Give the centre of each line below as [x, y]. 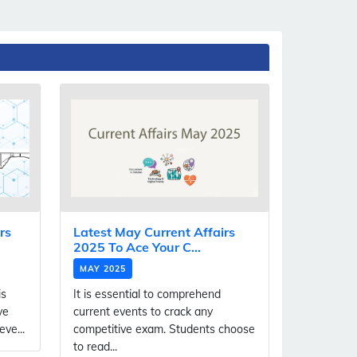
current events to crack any [143, 312]
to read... [95, 347]
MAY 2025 [103, 269]
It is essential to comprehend [147, 294]
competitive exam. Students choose [164, 330]
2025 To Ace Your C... [137, 247]
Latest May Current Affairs [154, 232]
